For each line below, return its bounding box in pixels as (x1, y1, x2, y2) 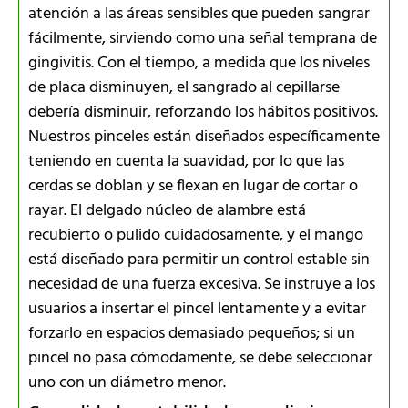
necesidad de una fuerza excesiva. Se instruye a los (28, 270, 375, 298)
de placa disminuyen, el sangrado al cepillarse (28, 74, 340, 101)
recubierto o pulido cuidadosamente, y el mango (28, 221, 363, 249)
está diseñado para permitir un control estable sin (28, 246, 370, 273)
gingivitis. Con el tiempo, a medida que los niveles (28, 49, 370, 76)
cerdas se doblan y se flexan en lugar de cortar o (28, 172, 358, 199)
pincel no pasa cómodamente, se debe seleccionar (28, 344, 372, 372)
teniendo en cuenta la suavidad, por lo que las (28, 148, 344, 175)
